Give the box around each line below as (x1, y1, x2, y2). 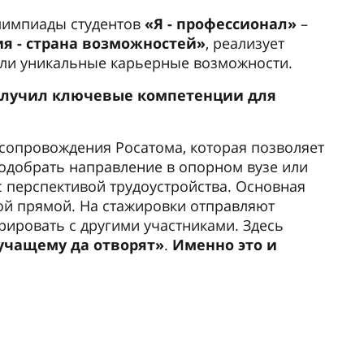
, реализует (206, 33, 284, 53)
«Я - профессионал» (145, 14, 301, 33)
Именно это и (172, 235, 277, 254)
